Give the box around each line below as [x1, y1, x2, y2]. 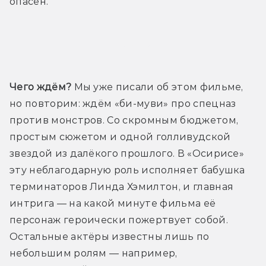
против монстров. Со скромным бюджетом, [9, 114, 239, 126]
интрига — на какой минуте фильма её [9, 197, 216, 209]
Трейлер [116, 39, 150, 49]
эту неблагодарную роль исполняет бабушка [9, 164, 245, 176]
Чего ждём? [9, 81, 72, 93]
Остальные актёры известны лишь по [9, 230, 210, 242]
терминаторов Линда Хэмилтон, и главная [9, 180, 234, 192]
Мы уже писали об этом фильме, [71, 81, 243, 93]
